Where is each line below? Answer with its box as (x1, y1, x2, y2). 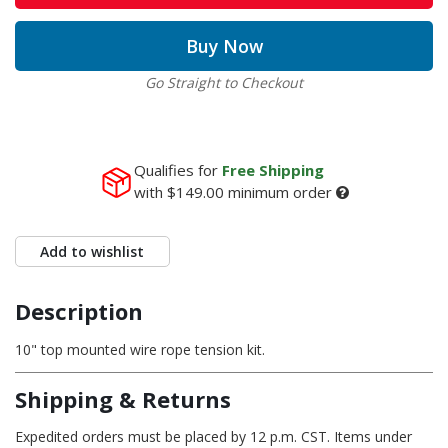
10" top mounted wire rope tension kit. (15, 340, 265, 360)
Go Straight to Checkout (145, 72, 303, 92)
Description (15, 296, 143, 327)
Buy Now (185, 33, 263, 58)
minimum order (224, 181, 332, 202)
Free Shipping (222, 159, 324, 180)
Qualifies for (134, 159, 222, 180)
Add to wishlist (40, 241, 145, 261)
